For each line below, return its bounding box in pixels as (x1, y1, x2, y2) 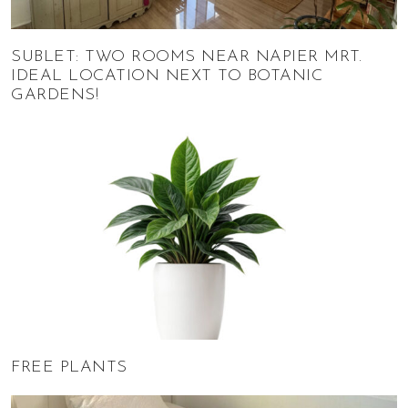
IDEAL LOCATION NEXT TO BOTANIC (11, 66, 322, 85)
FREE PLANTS (11, 359, 127, 377)
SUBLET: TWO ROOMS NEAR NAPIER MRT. (11, 47, 362, 66)
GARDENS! (11, 86, 98, 104)
